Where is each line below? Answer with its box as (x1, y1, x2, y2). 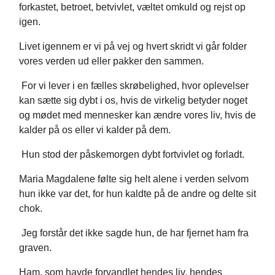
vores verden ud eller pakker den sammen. (19, 56, 204, 67)
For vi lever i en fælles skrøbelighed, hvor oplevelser (19, 80, 249, 91)
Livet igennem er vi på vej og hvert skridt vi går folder (19, 41, 247, 52)
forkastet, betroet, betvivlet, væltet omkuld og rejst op (19, 2, 246, 13)
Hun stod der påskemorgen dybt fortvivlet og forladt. (19, 149, 244, 160)
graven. (19, 242, 52, 254)
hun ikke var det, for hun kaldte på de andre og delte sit (19, 188, 256, 199)
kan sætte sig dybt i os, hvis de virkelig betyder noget (19, 95, 247, 106)
